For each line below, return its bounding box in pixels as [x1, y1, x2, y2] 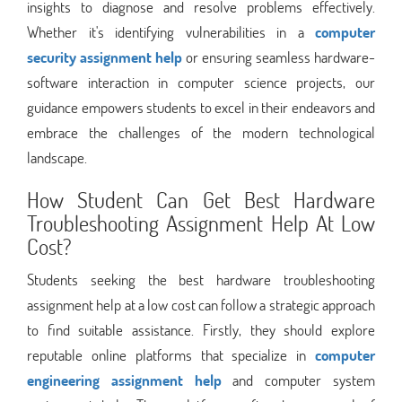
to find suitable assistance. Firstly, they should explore [27, 319, 375, 340]
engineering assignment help [27, 369, 222, 390]
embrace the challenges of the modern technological [27, 121, 375, 143]
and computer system [221, 369, 376, 390]
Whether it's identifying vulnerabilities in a [27, 21, 315, 42]
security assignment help [27, 46, 182, 67]
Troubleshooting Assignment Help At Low [27, 208, 375, 237]
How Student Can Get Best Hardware [27, 185, 375, 214]
